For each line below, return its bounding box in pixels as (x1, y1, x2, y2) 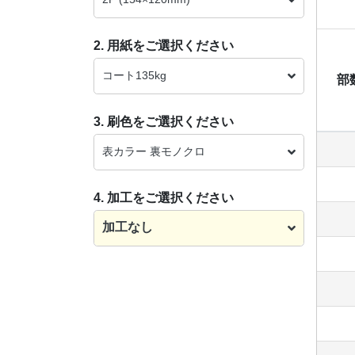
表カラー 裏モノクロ (102, 144, 205, 158)
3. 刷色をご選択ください (94, 114, 234, 128)
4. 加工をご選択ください (94, 190, 234, 204)
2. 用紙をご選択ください (94, 38, 234, 52)
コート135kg (102, 68, 166, 82)
